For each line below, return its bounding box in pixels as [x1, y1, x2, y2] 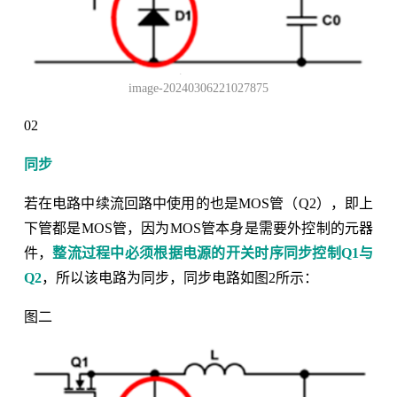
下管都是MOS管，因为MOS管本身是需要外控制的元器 [23, 220, 374, 236]
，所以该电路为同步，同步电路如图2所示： [41, 269, 318, 285]
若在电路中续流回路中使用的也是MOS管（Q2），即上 [23, 195, 374, 211]
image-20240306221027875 [128, 81, 269, 95]
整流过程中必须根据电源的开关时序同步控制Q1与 [52, 245, 374, 261]
